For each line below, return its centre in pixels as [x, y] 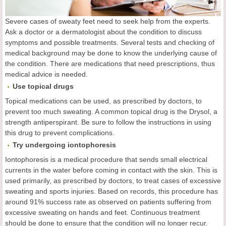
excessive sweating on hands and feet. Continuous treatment [102, 213]
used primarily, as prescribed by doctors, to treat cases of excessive [113, 181]
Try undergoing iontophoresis [64, 145]
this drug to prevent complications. [60, 133]
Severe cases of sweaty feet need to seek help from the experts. [108, 21]
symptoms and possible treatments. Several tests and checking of [110, 43]
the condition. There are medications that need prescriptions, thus [110, 64]
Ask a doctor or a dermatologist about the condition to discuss [103, 32]
